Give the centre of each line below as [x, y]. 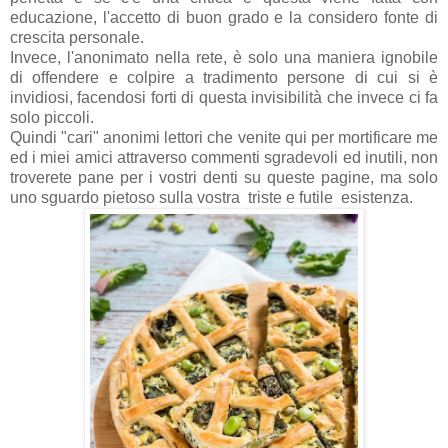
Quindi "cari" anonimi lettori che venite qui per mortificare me [224, 138]
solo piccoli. [54, 118]
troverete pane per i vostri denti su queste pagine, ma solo [224, 178]
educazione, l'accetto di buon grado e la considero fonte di [224, 18]
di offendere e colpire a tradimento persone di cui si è [224, 78]
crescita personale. [79, 38]
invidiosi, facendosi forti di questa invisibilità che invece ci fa [224, 98]
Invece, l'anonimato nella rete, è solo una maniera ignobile [224, 58]
